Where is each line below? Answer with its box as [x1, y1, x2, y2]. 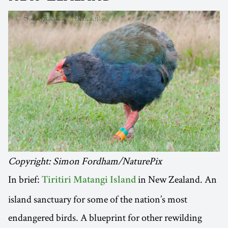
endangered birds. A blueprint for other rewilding [8, 211, 202, 224]
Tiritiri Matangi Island [42, 176, 136, 186]
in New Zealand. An [136, 173, 217, 186]
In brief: [8, 173, 42, 186]
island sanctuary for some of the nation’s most [8, 192, 187, 206]
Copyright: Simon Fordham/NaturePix [8, 154, 162, 168]
